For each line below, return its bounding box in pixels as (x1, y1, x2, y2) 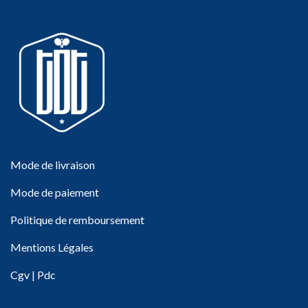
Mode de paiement (10, 186, 99, 199)
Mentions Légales (10, 241, 93, 254)
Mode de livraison (10, 158, 95, 172)
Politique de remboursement (10, 213, 144, 227)
